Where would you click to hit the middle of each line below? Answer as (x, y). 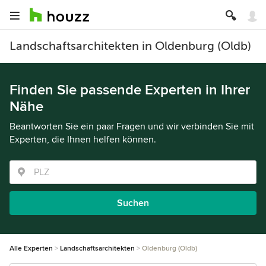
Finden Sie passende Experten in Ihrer (130, 90)
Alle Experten (31, 248)
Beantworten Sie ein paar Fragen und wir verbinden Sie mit (132, 126)
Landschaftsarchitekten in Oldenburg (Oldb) (130, 46)
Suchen (133, 203)
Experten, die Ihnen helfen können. (83, 140)
